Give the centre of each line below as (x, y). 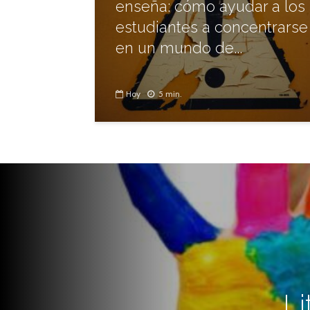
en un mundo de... (179, 48)
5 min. (170, 94)
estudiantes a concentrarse (212, 27)
